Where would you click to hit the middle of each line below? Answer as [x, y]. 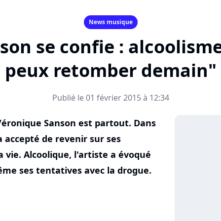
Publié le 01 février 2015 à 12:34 [110, 98]
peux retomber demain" [110, 70]
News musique [110, 22]
